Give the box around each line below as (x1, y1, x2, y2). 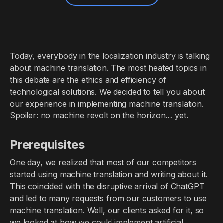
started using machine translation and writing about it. (10, 169, 208, 179)
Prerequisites (10, 137, 85, 152)
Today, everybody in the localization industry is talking (10, 51, 210, 61)
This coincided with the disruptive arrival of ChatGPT (10, 181, 205, 191)
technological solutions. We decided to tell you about (10, 87, 205, 97)
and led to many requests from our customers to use (10, 193, 207, 203)
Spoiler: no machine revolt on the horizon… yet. (10, 111, 188, 120)
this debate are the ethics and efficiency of (10, 75, 166, 85)
